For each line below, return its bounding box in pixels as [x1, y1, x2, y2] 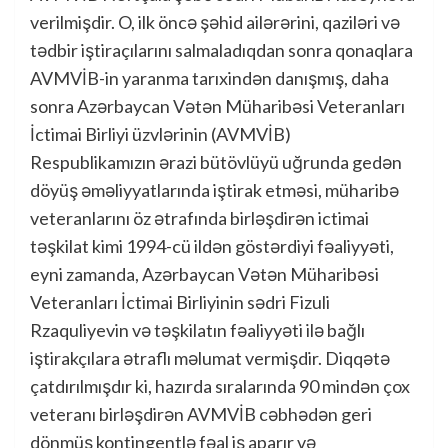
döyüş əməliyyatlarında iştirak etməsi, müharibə [30, 179, 399, 201]
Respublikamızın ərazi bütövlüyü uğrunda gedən [30, 151, 402, 173]
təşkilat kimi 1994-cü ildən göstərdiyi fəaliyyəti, [30, 235, 394, 257]
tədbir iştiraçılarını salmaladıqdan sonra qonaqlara [30, 39, 413, 61]
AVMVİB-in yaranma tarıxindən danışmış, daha [30, 67, 389, 89]
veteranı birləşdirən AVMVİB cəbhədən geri [30, 403, 372, 425]
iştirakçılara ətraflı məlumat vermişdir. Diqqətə [30, 347, 390, 369]
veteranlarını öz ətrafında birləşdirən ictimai [30, 207, 369, 229]
